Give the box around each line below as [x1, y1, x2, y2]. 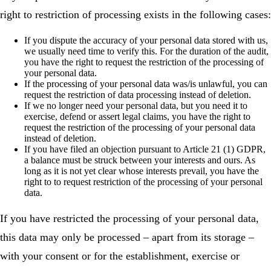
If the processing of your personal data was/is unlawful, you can [24, 78, 267, 89]
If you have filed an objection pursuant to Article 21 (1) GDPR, [24, 143, 266, 154]
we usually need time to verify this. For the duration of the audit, [24, 45, 269, 56]
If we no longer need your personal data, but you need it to [24, 100, 247, 111]
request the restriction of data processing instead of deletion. [24, 89, 251, 100]
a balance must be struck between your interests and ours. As [24, 154, 255, 165]
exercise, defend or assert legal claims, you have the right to [24, 111, 250, 122]
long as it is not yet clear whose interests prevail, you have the [24, 165, 259, 176]
